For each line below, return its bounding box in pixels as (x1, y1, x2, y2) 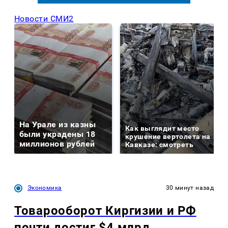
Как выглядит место (125, 124, 199, 132)
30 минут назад (165, 184, 214, 191)
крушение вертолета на (125, 132, 211, 140)
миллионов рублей (19, 138, 95, 149)
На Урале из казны (19, 119, 96, 129)
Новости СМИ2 (14, 13, 74, 23)
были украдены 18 (19, 129, 96, 139)
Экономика (27, 184, 62, 191)
